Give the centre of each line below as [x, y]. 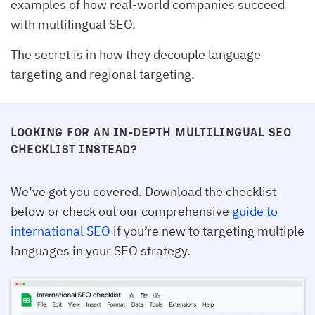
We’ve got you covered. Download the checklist [143, 191]
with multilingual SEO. [73, 24]
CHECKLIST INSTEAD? [74, 148]
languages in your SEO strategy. [101, 250]
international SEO [60, 231]
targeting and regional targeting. [103, 74]
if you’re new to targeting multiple [207, 231]
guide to [255, 211]
